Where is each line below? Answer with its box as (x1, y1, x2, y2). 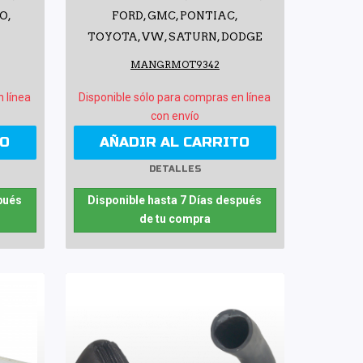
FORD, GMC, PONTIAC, (111, 9, 238, 22)
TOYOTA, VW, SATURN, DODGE (87, 30, 263, 43)
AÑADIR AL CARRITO (100, 133, 250, 151)
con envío (150, 109, 199, 122)
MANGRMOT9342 (130, 58, 220, 70)
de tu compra (139, 211, 211, 225)
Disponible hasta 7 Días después (88, 193, 263, 207)
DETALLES (148, 164, 201, 175)
